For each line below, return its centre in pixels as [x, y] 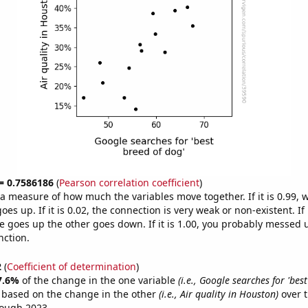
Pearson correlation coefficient [129, 183]
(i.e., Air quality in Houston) [218, 294]
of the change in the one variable [100, 280]
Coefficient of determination [71, 266]
